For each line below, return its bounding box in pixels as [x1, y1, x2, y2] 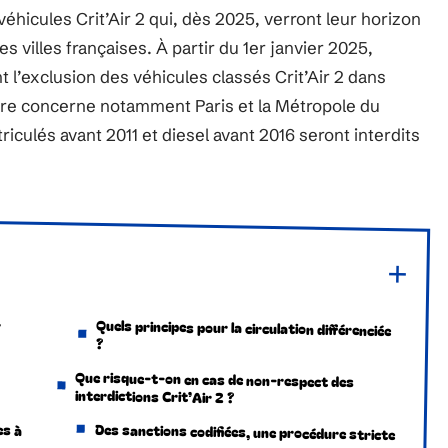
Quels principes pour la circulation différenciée [96, 314, 392, 341]
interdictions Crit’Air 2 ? [75, 384, 235, 408]
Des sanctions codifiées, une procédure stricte [94, 418, 395, 445]
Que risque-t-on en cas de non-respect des [75, 366, 355, 392]
